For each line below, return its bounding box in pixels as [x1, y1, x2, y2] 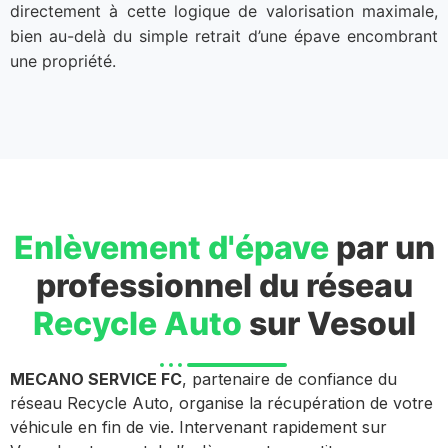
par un [328, 227, 435, 267]
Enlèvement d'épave [13, 227, 329, 267]
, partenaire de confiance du [182, 368, 397, 389]
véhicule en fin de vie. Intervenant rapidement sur [10, 416, 387, 437]
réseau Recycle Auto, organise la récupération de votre [10, 392, 433, 413]
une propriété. [10, 51, 116, 72]
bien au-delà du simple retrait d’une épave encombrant [10, 26, 438, 47]
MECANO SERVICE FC [10, 368, 182, 389]
